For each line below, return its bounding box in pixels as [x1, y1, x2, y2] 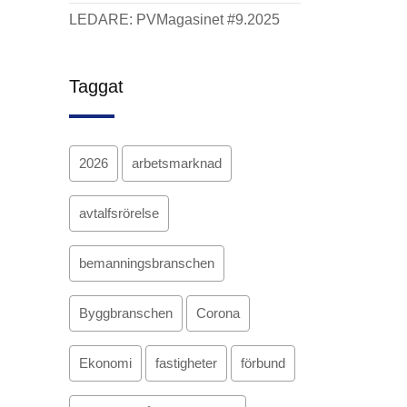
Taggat [69, 76, 124, 96]
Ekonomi [79, 355, 132, 371]
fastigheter [155, 355, 217, 371]
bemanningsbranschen [79, 255, 214, 271]
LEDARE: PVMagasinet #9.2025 [69, 12, 280, 27]
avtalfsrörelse [79, 205, 159, 221]
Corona [196, 305, 240, 321]
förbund [241, 355, 285, 371]
